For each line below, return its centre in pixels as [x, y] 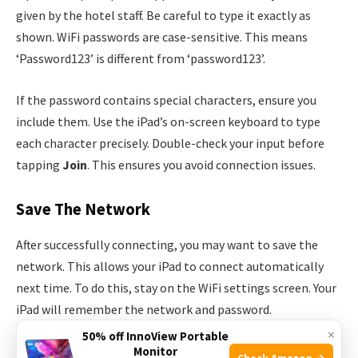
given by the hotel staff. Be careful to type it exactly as [163, 16]
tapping [39, 164]
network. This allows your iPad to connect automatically [170, 266]
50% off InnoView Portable [155, 336]
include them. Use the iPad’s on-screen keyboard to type [168, 121]
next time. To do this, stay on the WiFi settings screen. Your [176, 287]
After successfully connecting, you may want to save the [167, 244]
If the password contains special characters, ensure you [166, 99]
